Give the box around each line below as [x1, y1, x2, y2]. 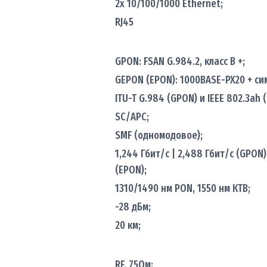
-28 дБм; [114, 200, 151, 213]
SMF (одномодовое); [114, 128, 203, 142]
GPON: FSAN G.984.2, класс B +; [114, 54, 245, 68]
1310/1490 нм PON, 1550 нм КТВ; [114, 181, 250, 195]
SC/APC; [114, 110, 149, 123]
